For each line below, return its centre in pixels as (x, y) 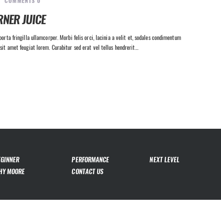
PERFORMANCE (91, 160)
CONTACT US (88, 171)
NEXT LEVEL (165, 160)
